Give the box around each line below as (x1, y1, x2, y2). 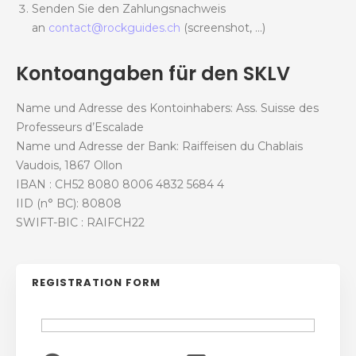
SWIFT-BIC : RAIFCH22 (16, 215, 145, 230)
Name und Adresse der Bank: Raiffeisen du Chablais (16, 139, 303, 154)
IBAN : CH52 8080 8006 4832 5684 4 (16, 177, 224, 192)
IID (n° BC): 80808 (16, 196, 122, 211)
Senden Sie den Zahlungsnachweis (32, 2, 226, 17)
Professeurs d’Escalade (16, 120, 144, 135)
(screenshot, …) (180, 21, 265, 36)
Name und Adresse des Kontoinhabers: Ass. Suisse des (16, 101, 319, 116)
